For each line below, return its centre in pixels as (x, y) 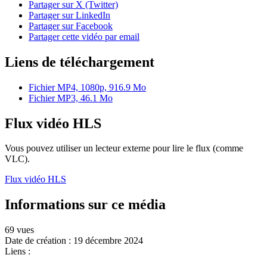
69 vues (19, 230)
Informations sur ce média (85, 205)
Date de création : (38, 241)
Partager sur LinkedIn (69, 15)
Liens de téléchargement (80, 62)
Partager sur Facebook (71, 26)
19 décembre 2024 (108, 241)
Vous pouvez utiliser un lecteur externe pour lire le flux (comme (124, 148)
